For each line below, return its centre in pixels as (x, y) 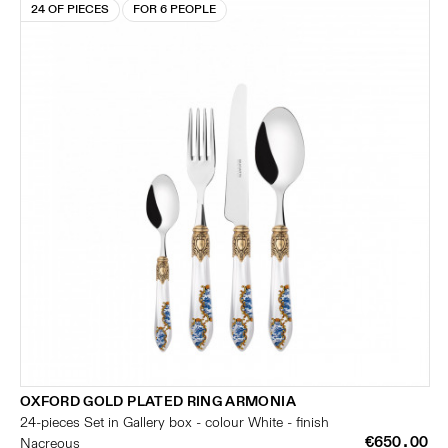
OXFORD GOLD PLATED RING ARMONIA (158, 401)
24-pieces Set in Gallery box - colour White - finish (174, 422)
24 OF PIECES (70, 9)
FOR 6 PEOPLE (174, 9)
